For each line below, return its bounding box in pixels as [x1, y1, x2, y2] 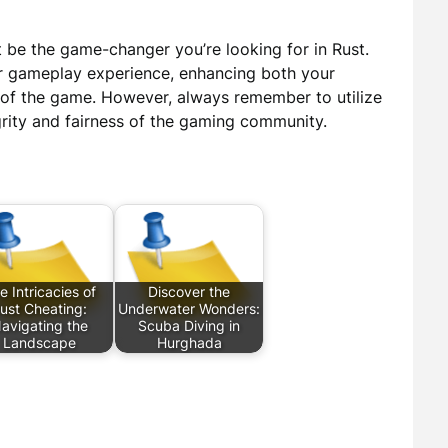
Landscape [2, 334, 76, 352]
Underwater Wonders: [118, 300, 260, 318]
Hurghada [156, 334, 222, 352]
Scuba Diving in [138, 317, 240, 335]
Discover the [148, 283, 230, 301]
